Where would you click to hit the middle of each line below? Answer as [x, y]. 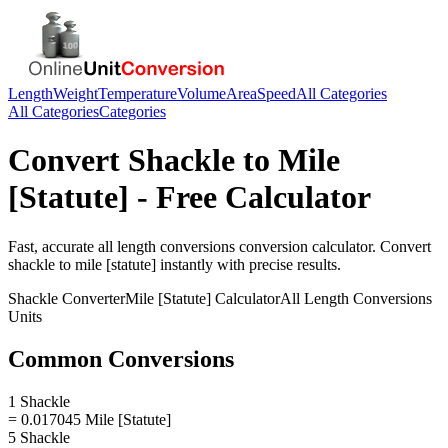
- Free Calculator [250, 197]
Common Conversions [121, 358]
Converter [91, 298]
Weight [75, 93]
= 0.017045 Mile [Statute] [89, 419]
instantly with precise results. [248, 264]
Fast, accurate [53, 246]
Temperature [137, 93]
